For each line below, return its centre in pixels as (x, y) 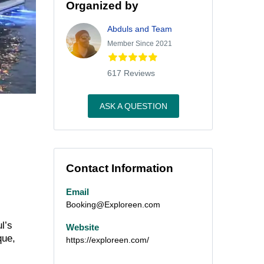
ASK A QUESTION (133, 106)
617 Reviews (131, 73)
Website (82, 227)
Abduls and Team (140, 29)
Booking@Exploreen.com (113, 204)
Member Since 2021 (140, 44)
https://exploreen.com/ (108, 240)
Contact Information (120, 168)
